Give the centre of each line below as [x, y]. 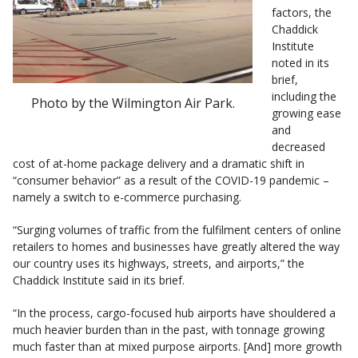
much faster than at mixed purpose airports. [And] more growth [177, 346]
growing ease [306, 113]
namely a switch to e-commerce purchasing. [127, 197]
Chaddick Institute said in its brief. [99, 280]
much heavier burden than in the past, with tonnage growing [169, 330]
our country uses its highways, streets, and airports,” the [159, 263]
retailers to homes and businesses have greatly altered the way [176, 247]
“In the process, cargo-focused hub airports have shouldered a [174, 313]
